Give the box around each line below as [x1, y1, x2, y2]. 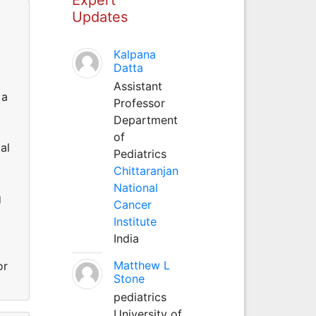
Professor [113, 95, 165, 110]
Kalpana [113, 47, 156, 61]
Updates [71, 8, 128, 25]
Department [113, 112, 178, 127]
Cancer [113, 197, 152, 212]
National [113, 180, 158, 195]
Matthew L [113, 257, 170, 272]
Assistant [113, 78, 162, 93]
